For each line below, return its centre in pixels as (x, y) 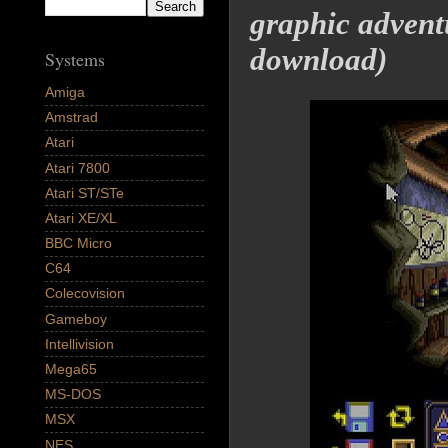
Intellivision (79, 343)
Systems (75, 59)
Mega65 (71, 369)
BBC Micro (78, 243)
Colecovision (85, 293)
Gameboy (76, 318)
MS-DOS (73, 394)
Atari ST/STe (84, 192)
